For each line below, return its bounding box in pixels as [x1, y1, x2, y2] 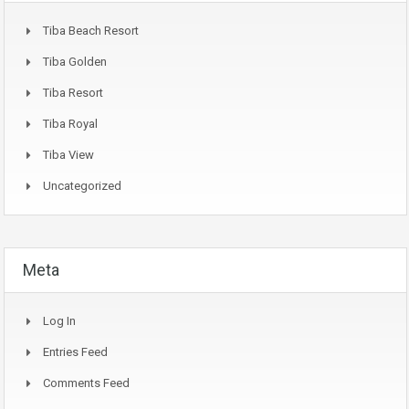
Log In [43, 314, 76, 329]
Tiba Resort [43, 86, 103, 100]
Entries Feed [43, 345, 108, 360]
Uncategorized [43, 179, 121, 194]
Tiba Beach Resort [43, 24, 139, 38]
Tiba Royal [43, 117, 98, 131]
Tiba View [43, 148, 94, 163]
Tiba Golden [43, 55, 107, 69]
